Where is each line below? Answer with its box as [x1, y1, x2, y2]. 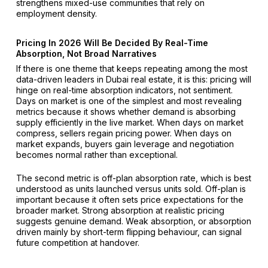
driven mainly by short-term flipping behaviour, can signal [16, 227, 242, 237]
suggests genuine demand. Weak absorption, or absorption [16, 216, 251, 227]
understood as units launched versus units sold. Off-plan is [16, 184, 246, 194]
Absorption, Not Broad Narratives [16, 48, 157, 59]
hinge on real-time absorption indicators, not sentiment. [16, 85, 233, 96]
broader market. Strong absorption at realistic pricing [16, 205, 224, 216]
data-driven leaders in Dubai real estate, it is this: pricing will [16, 74, 251, 85]
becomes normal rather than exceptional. [16, 150, 178, 160]
